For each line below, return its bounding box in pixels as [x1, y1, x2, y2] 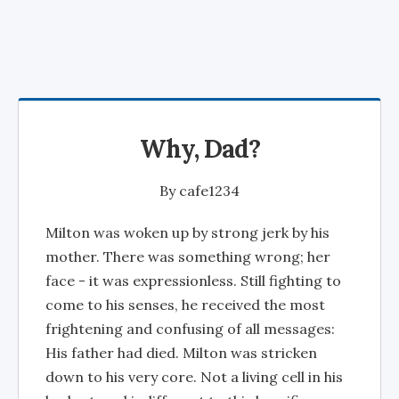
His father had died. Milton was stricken [45, 344, 317, 362]
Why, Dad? [139, 133, 260, 165]
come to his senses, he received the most [45, 296, 325, 313]
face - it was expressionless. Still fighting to [45, 272, 341, 289]
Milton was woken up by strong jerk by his [45, 224, 330, 241]
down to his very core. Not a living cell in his [45, 368, 343, 386]
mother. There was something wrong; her [45, 248, 330, 265]
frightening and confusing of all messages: [45, 320, 335, 338]
